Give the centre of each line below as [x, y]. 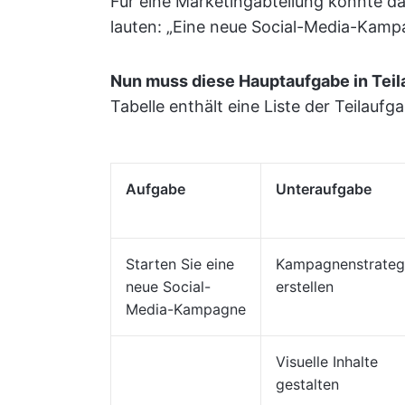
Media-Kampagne [186, 309]
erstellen [305, 287]
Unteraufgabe [324, 189]
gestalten [307, 384]
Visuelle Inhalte [327, 362]
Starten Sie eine [180, 264]
